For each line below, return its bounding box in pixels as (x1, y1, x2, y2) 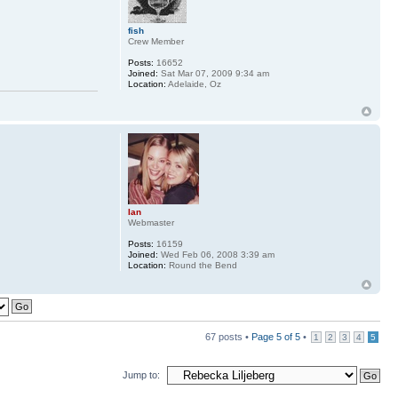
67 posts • (205, 330, 251, 342)
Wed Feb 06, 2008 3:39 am (157, 249, 275, 259)
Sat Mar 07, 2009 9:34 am (157, 68, 269, 78)
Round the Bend (165, 259, 237, 270)
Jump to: (123, 369, 160, 380)
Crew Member (127, 36, 184, 46)
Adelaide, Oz (165, 78, 221, 89)
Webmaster (127, 217, 174, 227)
